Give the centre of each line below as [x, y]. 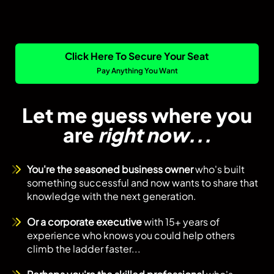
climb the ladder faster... [84, 248]
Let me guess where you [137, 115]
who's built [219, 169]
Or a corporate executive [84, 221]
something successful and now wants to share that [143, 182]
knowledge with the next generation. [112, 196]
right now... [154, 134]
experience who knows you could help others [131, 235]
